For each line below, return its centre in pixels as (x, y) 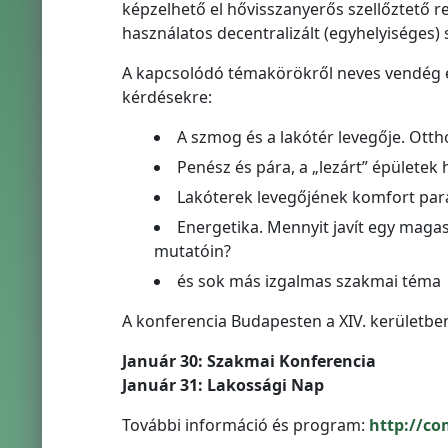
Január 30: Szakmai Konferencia (248, 361)
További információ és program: (245, 425)
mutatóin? (192, 251)
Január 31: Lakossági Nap (222, 385)
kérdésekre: (166, 97)
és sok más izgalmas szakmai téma (308, 281)
